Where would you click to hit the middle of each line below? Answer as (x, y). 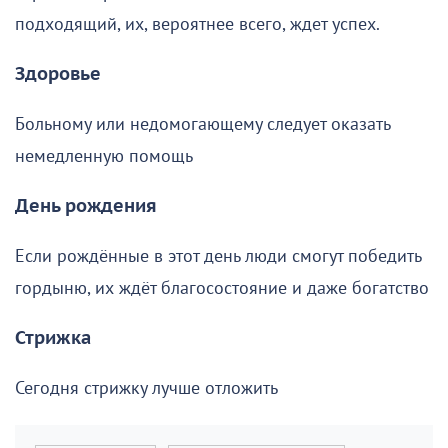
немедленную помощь (104, 156)
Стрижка (53, 338)
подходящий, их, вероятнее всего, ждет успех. (197, 24)
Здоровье (58, 74)
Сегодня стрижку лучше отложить (146, 388)
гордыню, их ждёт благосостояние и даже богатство (222, 288)
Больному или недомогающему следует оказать (202, 124)
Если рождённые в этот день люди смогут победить (218, 256)
